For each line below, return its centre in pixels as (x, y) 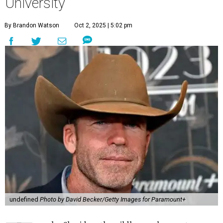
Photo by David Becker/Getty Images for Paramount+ (112, 200)
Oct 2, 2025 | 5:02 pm (103, 26)
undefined (24, 200)
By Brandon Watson (32, 26)
